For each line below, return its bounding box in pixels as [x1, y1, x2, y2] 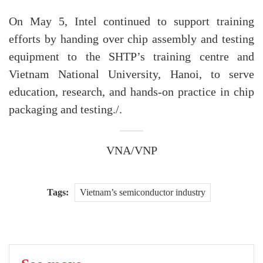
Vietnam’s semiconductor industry [79, 187, 205, 198]
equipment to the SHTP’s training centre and [9, 50, 254, 64]
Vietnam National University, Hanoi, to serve [9, 68, 254, 82]
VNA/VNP [106, 144, 157, 158]
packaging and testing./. [9, 103, 122, 117]
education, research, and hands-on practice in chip [9, 86, 254, 99]
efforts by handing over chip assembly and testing [9, 33, 254, 46]
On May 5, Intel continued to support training [9, 15, 254, 29]
